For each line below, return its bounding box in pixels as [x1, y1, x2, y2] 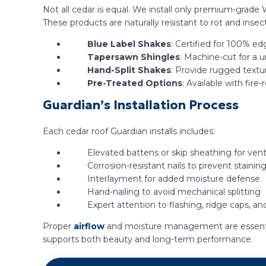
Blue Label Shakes [87, 39, 171, 50]
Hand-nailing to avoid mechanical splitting [87, 186, 261, 198]
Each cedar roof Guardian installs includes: [43, 126, 215, 137]
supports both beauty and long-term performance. [43, 234, 253, 245]
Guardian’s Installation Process [43, 97, 239, 113]
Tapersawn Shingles [87, 52, 180, 63]
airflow [74, 221, 104, 232]
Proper [43, 221, 74, 232]
